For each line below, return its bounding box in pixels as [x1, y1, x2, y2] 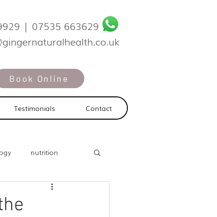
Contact [85, 103, 112, 113]
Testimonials [14, 103, 55, 113]
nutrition [31, 147, 58, 157]
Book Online [9, 73, 69, 84]
